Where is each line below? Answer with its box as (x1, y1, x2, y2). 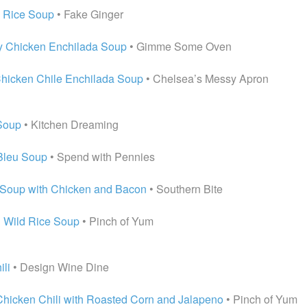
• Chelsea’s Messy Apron (143, 71, 269, 86)
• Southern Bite (147, 181, 223, 197)
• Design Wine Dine (10, 259, 109, 275)
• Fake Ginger (54, 6, 123, 22)
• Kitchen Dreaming (21, 116, 119, 132)
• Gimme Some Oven (127, 38, 232, 54)
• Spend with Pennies (47, 149, 155, 164)
